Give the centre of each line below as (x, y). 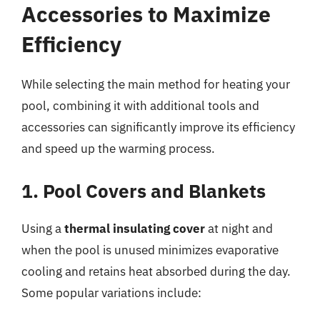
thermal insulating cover (135, 228)
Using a (43, 228)
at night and (239, 228)
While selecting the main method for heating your (156, 84)
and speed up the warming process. (118, 149)
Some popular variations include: (111, 292)
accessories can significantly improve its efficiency (158, 127)
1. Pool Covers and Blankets (144, 190)
